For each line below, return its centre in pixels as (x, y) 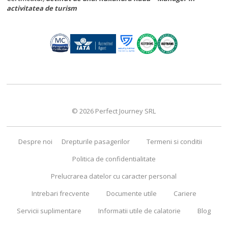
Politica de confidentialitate (114, 159)
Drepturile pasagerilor (95, 142)
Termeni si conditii (174, 142)
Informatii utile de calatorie (140, 211)
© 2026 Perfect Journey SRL (114, 111)
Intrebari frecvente (60, 194)
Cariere (185, 194)
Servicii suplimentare (49, 211)
